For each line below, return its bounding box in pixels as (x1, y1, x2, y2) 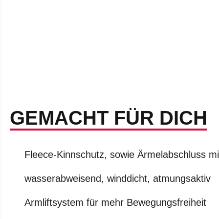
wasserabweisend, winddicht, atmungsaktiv (24, 173, 211, 184)
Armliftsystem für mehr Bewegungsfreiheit (24, 197, 206, 208)
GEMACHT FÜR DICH (10, 107, 207, 129)
